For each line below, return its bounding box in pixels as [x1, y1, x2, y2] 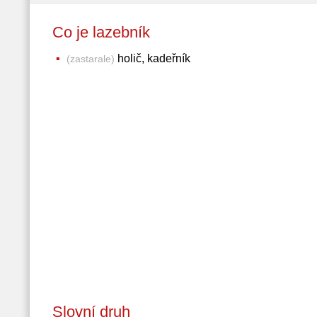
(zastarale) [66, 53, 115, 64]
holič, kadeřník [114, 52, 190, 64]
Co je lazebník [52, 23, 171, 41]
